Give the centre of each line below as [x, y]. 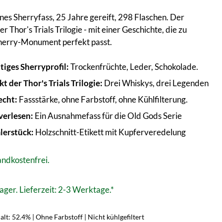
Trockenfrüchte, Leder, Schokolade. [134, 67]
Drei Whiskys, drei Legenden [156, 83]
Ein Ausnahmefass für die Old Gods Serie [108, 116]
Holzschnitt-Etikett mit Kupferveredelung [110, 132]
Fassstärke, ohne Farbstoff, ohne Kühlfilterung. [103, 99]
